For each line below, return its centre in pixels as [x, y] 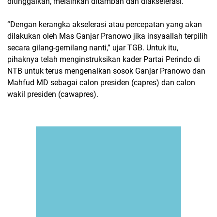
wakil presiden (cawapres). [54, 94]
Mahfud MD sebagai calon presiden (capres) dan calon [101, 83]
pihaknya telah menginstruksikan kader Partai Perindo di [104, 59]
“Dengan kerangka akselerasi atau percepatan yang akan [105, 24]
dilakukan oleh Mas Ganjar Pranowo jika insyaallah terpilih [108, 36]
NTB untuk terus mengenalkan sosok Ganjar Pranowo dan [106, 71]
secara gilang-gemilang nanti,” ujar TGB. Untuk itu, [93, 48]
